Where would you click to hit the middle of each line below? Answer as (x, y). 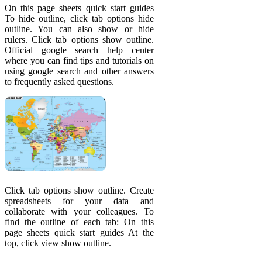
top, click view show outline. (58, 243)
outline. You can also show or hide (79, 29)
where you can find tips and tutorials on (79, 61)
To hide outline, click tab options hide (79, 19)
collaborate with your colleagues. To (79, 212)
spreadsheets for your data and (79, 201)
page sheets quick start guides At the (79, 233)
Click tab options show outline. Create (79, 191)
